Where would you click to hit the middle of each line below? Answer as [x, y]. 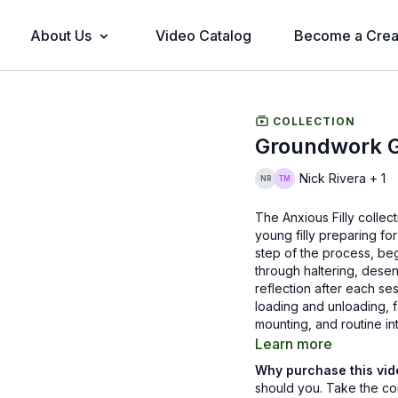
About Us [60, 36]
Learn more [294, 343]
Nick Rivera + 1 [343, 179]
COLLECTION [313, 121]
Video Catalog [203, 36]
